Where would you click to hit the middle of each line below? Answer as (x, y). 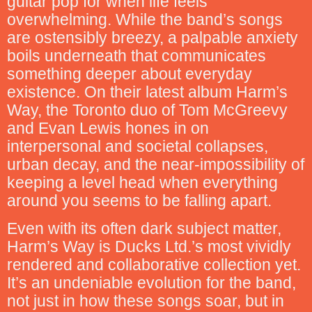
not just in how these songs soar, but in (146, 301)
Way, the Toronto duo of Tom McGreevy (147, 110)
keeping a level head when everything (142, 182)
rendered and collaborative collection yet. (154, 265)
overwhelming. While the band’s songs (145, 19)
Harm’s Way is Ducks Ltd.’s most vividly (149, 247)
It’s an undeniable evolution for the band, (151, 283)
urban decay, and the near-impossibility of (156, 164)
